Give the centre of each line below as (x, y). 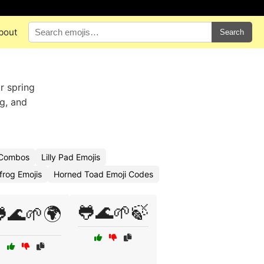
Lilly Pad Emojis (71, 157)
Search (232, 32)
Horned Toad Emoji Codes (103, 174)
